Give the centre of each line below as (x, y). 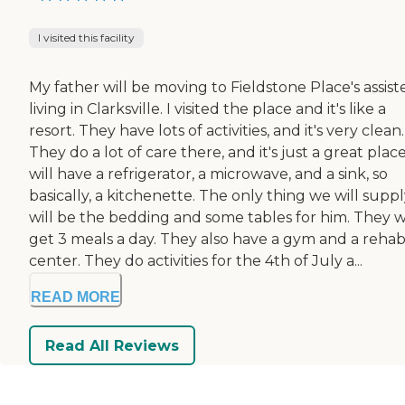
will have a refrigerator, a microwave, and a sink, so (208, 174)
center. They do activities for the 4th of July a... (196, 261)
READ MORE (75, 297)
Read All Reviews (112, 345)
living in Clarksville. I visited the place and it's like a (207, 109)
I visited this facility (86, 38)
